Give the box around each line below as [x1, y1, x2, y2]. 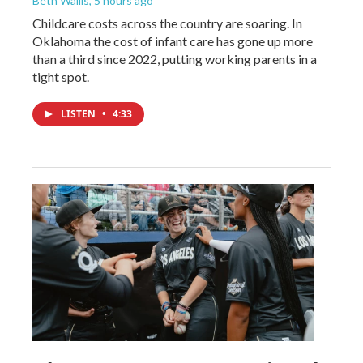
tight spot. [32, 69, 89, 84]
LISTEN [61, 107, 98, 121]
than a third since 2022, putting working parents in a [32, 51, 317, 66]
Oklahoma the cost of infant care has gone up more [32, 33, 313, 49]
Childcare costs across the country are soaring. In [32, 15, 302, 31]
